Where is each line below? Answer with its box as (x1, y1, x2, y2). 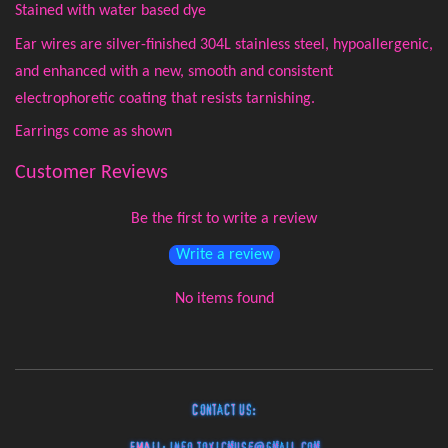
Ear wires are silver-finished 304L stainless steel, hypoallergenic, (15, 36, 433, 53)
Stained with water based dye (15, 3, 206, 20)
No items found (174, 291, 274, 308)
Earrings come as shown (15, 124, 172, 141)
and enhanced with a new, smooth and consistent (15, 63, 333, 80)
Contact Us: (192, 404, 256, 419)
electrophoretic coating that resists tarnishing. (15, 90, 315, 107)
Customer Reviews (15, 163, 168, 184)
